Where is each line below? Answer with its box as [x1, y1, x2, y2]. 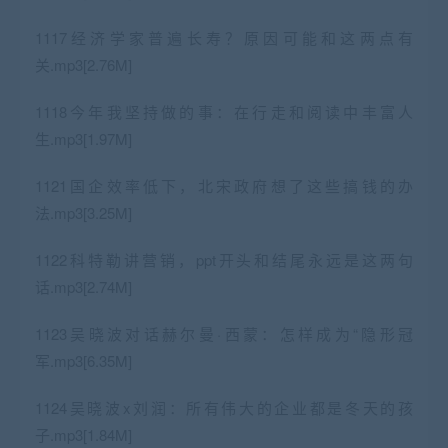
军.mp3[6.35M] [35, 349, 132, 371]
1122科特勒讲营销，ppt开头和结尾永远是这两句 [35, 248, 413, 270]
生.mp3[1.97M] [35, 127, 132, 149]
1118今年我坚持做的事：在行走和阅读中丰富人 [35, 100, 413, 122]
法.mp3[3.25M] [35, 201, 132, 223]
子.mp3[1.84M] [35, 423, 132, 445]
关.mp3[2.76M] [35, 53, 132, 75]
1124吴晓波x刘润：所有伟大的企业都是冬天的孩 [35, 396, 413, 418]
